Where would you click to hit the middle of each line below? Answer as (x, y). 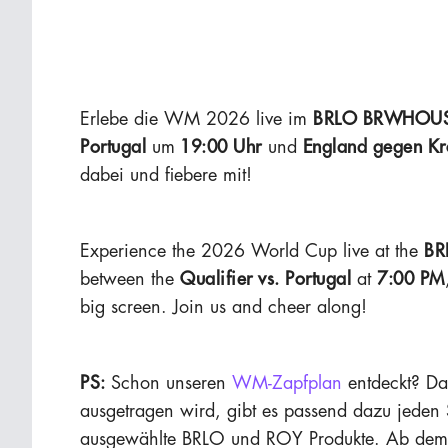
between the (130, 278)
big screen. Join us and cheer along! (223, 306)
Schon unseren (171, 382)
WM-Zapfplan (287, 382)
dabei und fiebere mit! (166, 174)
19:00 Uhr (218, 146)
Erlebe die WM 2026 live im (196, 118)
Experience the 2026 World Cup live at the (252, 250)
